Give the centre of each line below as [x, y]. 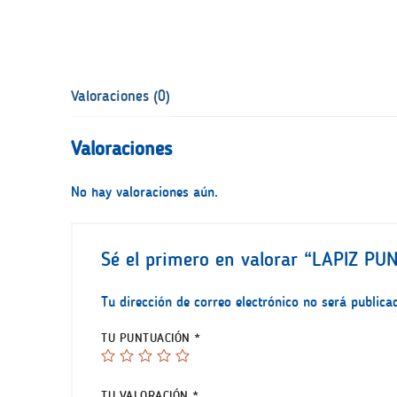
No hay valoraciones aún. [144, 191]
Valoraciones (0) [121, 96]
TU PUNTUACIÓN [148, 339]
